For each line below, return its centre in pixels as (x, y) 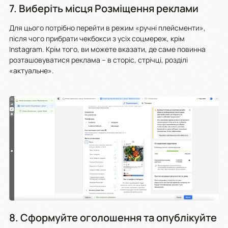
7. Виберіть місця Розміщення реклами (104, 9)
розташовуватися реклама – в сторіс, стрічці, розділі (98, 60)
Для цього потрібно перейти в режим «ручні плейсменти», (107, 28)
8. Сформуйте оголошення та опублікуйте (113, 218)
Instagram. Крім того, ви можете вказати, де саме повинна (107, 49)
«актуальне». (32, 71)
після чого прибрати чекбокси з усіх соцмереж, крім (97, 39)
